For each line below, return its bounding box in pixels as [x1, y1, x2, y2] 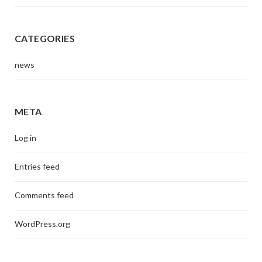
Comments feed [15, 190, 74, 201]
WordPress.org [15, 219, 70, 229]
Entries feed [15, 161, 60, 172]
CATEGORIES [15, 33, 75, 44]
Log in [15, 133, 36, 143]
